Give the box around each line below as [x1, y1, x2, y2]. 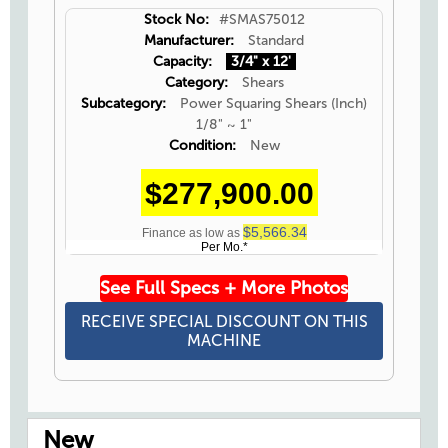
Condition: [168, 137, 240, 155]
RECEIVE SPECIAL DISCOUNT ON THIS [80, 312, 368, 332]
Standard [248, 32, 304, 50]
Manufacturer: [144, 32, 238, 50]
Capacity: [152, 53, 212, 71]
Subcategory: [81, 95, 166, 113]
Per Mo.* [200, 240, 248, 255]
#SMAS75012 [218, 11, 305, 29]
